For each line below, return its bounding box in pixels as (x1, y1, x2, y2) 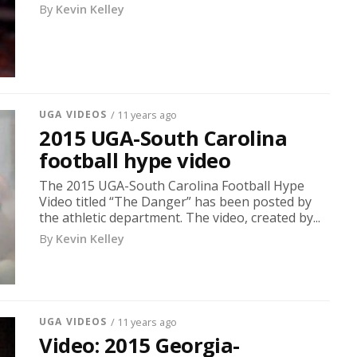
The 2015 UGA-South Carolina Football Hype (39, 176, 305, 194)
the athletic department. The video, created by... (39, 208, 321, 226)
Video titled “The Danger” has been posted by (39, 192, 312, 210)
